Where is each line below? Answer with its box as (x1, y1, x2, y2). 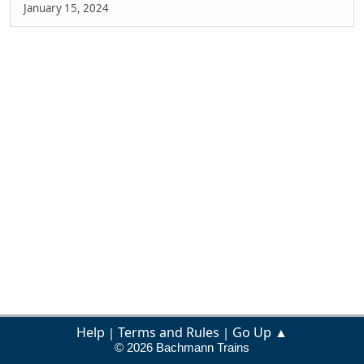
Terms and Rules (118, 323, 219, 341)
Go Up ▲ (232, 323, 288, 341)
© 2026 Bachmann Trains (115, 341, 249, 354)
